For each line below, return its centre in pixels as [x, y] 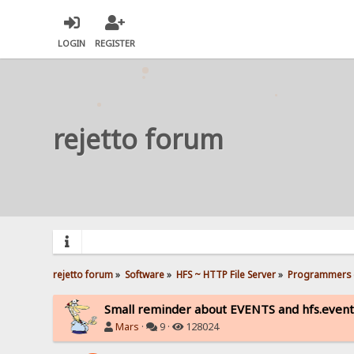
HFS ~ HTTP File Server [226, 274]
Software [145, 274]
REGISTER [115, 43]
